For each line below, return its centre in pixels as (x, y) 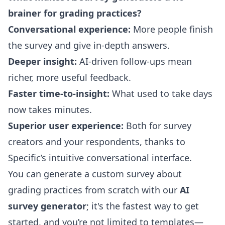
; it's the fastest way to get (143, 206)
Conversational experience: (69, 29)
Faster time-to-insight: (59, 93)
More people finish (172, 29)
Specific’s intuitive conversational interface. (100, 158)
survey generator (47, 206)
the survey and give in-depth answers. (89, 45)
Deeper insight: (42, 61)
